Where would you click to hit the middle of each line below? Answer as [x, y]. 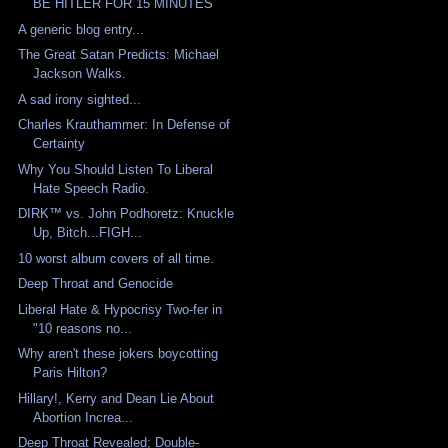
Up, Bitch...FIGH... [88, 233]
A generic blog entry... [81, 29]
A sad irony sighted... [80, 99]
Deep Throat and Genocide [96, 284]
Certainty [59, 144]
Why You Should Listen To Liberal [116, 169]
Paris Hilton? [70, 373]
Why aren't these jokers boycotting [118, 354]
